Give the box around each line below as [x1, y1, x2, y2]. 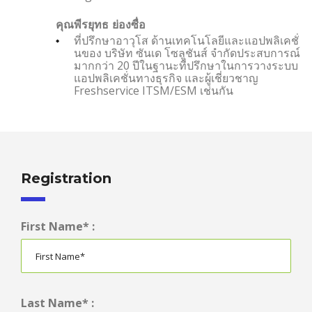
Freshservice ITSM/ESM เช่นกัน [74, 83, 233, 99]
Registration [21, 170, 111, 187]
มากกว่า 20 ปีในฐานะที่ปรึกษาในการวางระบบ [74, 58, 298, 74]
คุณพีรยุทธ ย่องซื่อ [56, 18, 146, 32]
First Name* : [21, 219, 95, 235]
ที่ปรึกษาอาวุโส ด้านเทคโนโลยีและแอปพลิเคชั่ [74, 33, 299, 49]
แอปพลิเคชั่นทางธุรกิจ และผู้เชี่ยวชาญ [74, 70, 258, 86]
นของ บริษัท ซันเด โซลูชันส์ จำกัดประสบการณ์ [74, 45, 300, 61]
